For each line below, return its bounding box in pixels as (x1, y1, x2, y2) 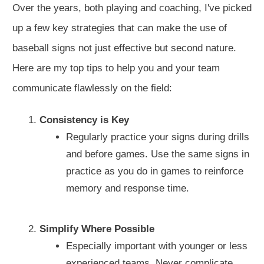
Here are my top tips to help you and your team (12, 62, 220, 74)
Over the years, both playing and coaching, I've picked (12, 2, 252, 14)
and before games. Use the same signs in (66, 148, 249, 160)
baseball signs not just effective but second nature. (12, 42, 236, 54)
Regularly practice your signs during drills (66, 131, 249, 143)
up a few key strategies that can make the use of (12, 22, 227, 34)
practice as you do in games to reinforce (66, 165, 243, 177)
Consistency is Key (39, 114, 129, 126)
